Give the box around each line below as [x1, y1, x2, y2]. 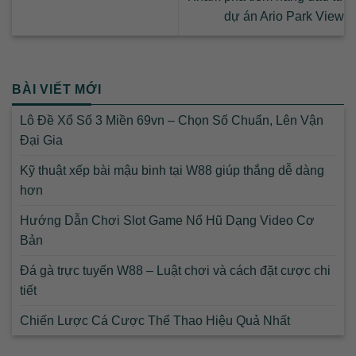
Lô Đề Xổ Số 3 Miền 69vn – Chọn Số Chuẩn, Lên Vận [20, 113, 323, 127]
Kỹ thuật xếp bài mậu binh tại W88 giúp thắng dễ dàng [20, 163, 324, 177]
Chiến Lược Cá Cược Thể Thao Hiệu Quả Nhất [20, 313, 290, 327]
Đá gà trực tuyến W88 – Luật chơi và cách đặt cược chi [20, 263, 331, 277]
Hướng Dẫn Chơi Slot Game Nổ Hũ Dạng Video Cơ [20, 213, 315, 227]
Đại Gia [20, 133, 63, 147]
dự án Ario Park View [224, 10, 344, 24]
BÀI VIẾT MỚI [12, 83, 102, 97]
